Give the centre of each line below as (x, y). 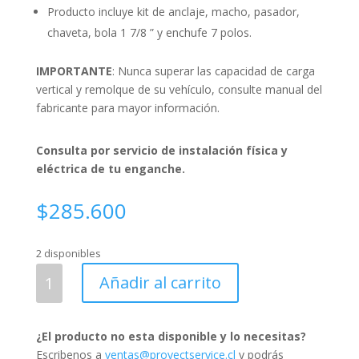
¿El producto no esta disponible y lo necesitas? (171, 336)
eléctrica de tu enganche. (110, 169)
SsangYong (64, 290)
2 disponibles (68, 253)
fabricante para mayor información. (127, 108)
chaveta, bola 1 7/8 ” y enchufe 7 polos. (149, 32)
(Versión (56, 345)
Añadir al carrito (160, 282)
